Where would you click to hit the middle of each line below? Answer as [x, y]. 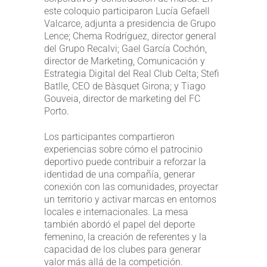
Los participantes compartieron [109, 136]
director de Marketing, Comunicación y [125, 61]
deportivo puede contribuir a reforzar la [125, 162]
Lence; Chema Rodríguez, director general [130, 36]
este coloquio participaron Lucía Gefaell [127, 11]
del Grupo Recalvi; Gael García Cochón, [125, 48]
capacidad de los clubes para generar [122, 249]
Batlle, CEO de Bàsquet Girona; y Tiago [125, 86]
